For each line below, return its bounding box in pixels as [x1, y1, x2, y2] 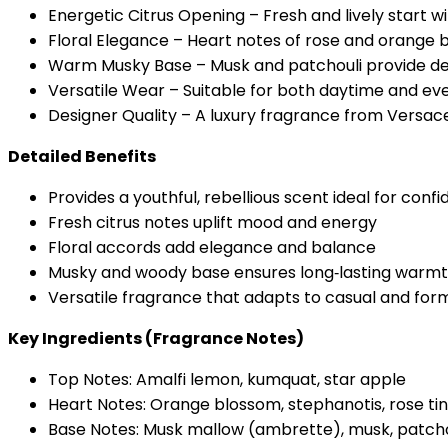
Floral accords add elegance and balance [48, 235, 376, 259]
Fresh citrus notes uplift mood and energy [48, 210, 377, 234]
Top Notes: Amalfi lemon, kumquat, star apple [48, 367, 406, 391]
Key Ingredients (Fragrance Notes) [8, 326, 304, 350]
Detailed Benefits [8, 144, 156, 168]
